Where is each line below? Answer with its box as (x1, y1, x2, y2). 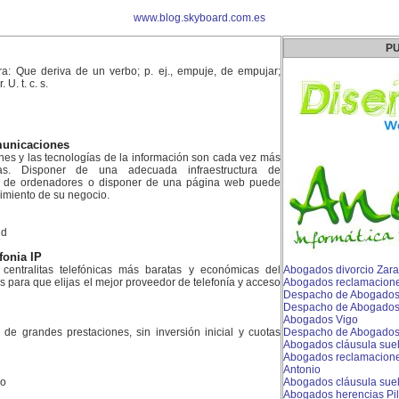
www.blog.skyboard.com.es (134, 12, 265, 24)
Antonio (283, 363, 321, 376)
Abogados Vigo (283, 313, 358, 326)
